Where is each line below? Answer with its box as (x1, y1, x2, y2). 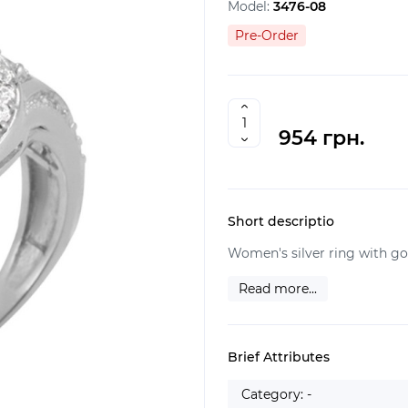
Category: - (241, 386, 311, 403)
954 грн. (279, 126, 364, 150)
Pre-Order (235, 27, 299, 44)
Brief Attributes (228, 349, 330, 365)
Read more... (239, 280, 317, 297)
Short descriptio (228, 213, 334, 229)
